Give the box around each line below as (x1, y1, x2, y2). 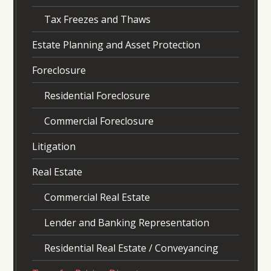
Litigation (31, 140, 76, 154)
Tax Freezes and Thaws (44, 13, 151, 27)
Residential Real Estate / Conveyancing (44, 241, 218, 255)
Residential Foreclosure (44, 89, 150, 103)
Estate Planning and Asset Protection (31, 38, 200, 52)
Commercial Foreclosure (44, 114, 154, 128)
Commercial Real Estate (44, 191, 150, 204)
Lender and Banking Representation (44, 216, 209, 230)
